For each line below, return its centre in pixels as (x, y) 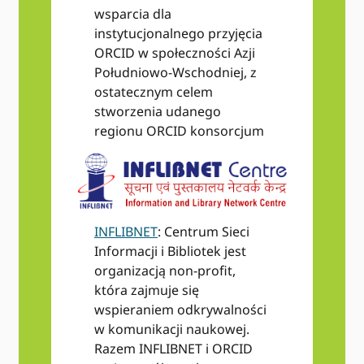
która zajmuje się (146, 290)
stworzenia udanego (157, 112)
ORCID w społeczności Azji (174, 53)
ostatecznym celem (153, 92)
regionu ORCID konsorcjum (179, 131)
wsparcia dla (132, 14)
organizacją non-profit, (165, 271)
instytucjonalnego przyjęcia (178, 34)
